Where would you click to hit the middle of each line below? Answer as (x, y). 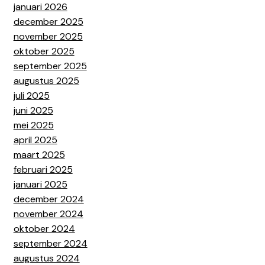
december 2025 (48, 21)
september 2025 (50, 66)
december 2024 (49, 199)
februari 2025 (43, 169)
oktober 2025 (44, 51)
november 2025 (48, 36)
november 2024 (48, 214)
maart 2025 (39, 154)
